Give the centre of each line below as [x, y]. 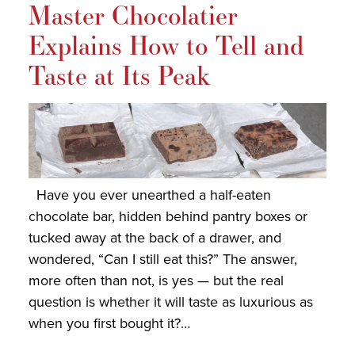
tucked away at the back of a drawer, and [155, 238]
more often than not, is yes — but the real [156, 281]
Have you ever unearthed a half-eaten [149, 195]
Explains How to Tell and [166, 45]
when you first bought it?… [109, 324]
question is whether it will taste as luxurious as [170, 302]
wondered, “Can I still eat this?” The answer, [162, 260]
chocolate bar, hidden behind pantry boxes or [168, 217]
